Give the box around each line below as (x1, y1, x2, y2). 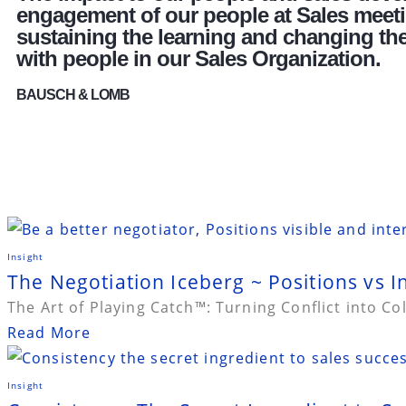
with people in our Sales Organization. (16, 46, 381, 71)
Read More (7, 323, 92, 343)
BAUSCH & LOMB (16, 87, 130, 102)
